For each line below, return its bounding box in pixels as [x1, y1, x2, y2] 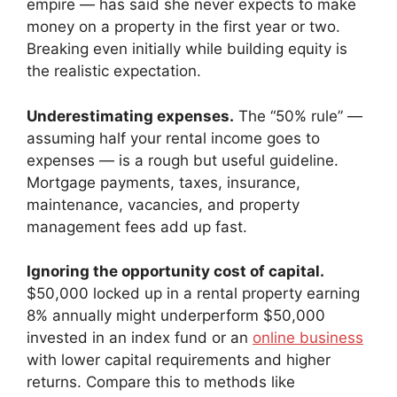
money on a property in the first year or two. [27, 18, 340, 36]
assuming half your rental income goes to [27, 128, 320, 147]
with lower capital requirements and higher [27, 351, 331, 370]
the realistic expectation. [27, 62, 201, 81]
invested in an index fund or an [27, 329, 253, 347]
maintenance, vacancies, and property [27, 195, 300, 214]
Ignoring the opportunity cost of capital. [27, 262, 324, 281]
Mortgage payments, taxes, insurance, [27, 173, 300, 191]
